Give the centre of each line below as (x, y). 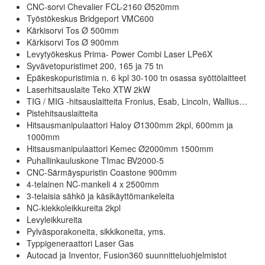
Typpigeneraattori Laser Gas (80, 243)
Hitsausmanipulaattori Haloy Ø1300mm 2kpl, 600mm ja (130, 125)
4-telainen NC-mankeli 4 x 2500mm (93, 184)
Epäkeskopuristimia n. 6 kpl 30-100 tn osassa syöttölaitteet (136, 77)
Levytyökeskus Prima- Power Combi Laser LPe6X (119, 54)
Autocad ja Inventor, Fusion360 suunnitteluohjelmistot (127, 255)
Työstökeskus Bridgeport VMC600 (90, 18)
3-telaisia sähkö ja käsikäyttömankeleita (101, 195)
